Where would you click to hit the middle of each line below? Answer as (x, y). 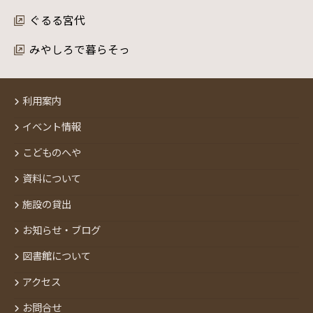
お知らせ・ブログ (61, 230)
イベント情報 (52, 126)
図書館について (57, 256)
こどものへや (52, 152)
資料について (52, 178)
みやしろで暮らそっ (80, 49)
